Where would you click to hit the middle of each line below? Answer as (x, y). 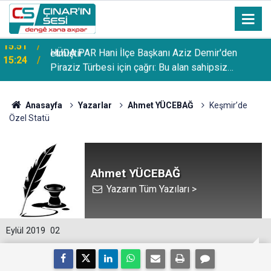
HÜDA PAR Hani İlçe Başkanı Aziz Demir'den (144, 52)
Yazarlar (95, 105)
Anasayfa (43, 105)
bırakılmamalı (78, 81)
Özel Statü (29, 118)
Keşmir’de (228, 105)
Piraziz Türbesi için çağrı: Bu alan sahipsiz (139, 67)
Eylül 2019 (26, 231)
